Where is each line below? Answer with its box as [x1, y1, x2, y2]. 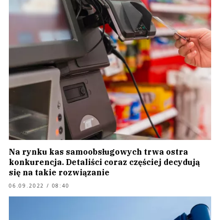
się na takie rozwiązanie [9, 167, 110, 177]
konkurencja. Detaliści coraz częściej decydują [9, 157, 200, 167]
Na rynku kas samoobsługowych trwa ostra [9, 147, 188, 157]
